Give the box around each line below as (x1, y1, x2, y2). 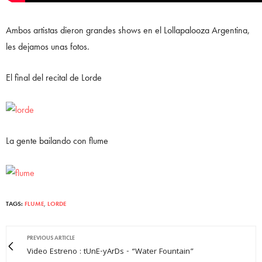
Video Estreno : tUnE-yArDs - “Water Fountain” (27, 245, 194, 258)
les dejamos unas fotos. (6, 40, 89, 53)
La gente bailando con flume (6, 134, 108, 147)
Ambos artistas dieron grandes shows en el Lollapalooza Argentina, (6, 24, 250, 37)
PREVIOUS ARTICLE (27, 233, 75, 242)
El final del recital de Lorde (6, 71, 102, 84)
